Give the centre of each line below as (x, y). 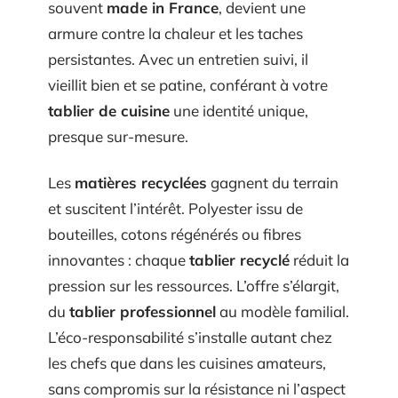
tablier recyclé (239, 259)
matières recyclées (141, 182)
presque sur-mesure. (118, 137)
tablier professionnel (143, 311)
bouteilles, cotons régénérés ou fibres (175, 234)
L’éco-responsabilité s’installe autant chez (190, 337)
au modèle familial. (283, 311)
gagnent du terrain (273, 182)
